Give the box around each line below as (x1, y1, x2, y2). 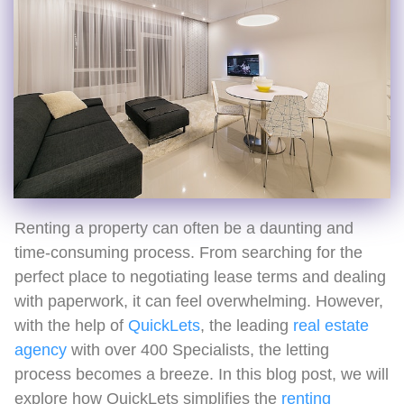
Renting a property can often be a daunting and (14, 218, 353, 237)
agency (14, 340, 67, 359)
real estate (293, 316, 369, 335)
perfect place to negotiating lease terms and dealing (14, 267, 386, 286)
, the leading (200, 316, 293, 335)
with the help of (14, 316, 128, 335)
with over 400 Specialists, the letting (67, 340, 329, 359)
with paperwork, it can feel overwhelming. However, (14, 291, 383, 310)
